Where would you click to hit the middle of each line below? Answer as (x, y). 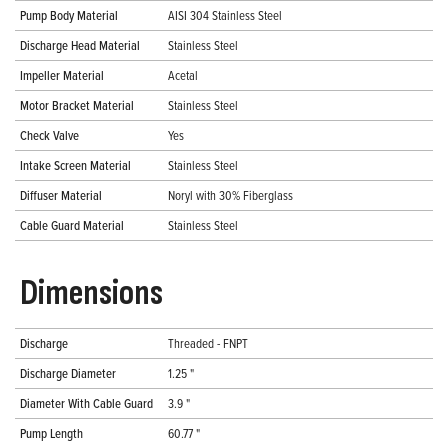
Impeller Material (62, 75)
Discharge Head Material (80, 45)
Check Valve (49, 135)
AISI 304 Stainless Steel (225, 15)
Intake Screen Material (75, 165)
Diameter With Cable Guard (86, 403)
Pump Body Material (69, 15)
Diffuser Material (61, 195)
